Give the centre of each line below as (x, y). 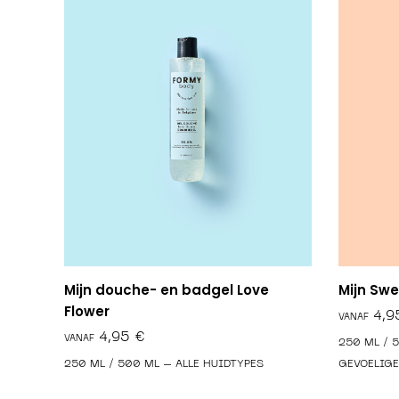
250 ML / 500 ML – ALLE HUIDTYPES (164, 364)
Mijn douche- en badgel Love (167, 289)
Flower (87, 311)
